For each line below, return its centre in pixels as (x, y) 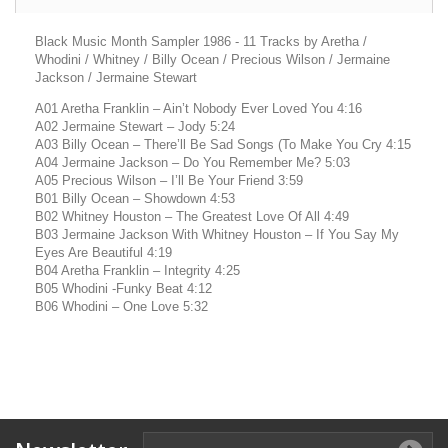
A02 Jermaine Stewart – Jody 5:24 (135, 127)
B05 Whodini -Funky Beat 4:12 (123, 289)
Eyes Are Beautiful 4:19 (103, 253)
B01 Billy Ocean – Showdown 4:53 (135, 199)
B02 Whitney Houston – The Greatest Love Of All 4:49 (192, 217)
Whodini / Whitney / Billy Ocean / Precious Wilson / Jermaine (212, 60)
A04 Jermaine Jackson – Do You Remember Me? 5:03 (192, 163)
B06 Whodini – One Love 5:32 (121, 307)
